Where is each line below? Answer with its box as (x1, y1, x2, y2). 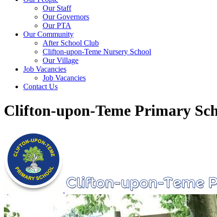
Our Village (43, 56, 78, 65)
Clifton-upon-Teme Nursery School (43, 47, 151, 56)
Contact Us (23, 82, 58, 91)
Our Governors (43, 13, 89, 21)
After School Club (43, 39, 99, 47)
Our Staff (43, 4, 71, 13)
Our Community (23, 30, 74, 39)
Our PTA (43, 21, 71, 30)
